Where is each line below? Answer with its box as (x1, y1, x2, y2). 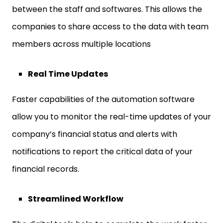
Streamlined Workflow (28, 193, 123, 205)
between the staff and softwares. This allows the (12, 3, 202, 15)
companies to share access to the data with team (12, 21, 209, 32)
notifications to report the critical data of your (12, 146, 193, 157)
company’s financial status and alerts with (12, 128, 177, 140)
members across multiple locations (12, 38, 151, 50)
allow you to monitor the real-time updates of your (12, 111, 211, 122)
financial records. (12, 163, 79, 175)
